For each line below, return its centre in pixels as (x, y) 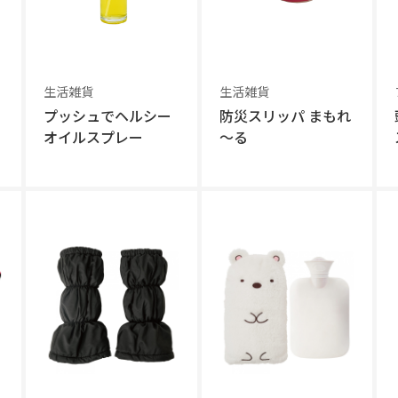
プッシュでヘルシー (107, 115)
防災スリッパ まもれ (285, 115)
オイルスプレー (93, 137)
